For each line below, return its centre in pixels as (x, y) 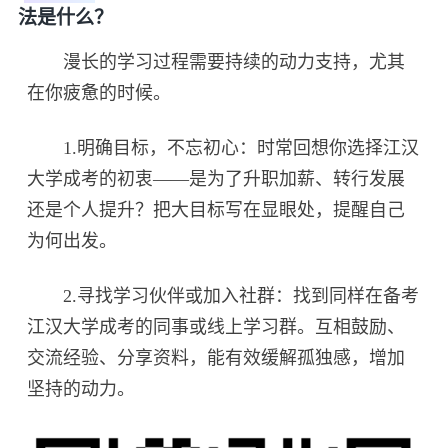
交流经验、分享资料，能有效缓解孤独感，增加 (216, 357)
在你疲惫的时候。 (99, 93)
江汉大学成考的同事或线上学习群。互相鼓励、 (216, 326)
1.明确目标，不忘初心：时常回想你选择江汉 (223, 147)
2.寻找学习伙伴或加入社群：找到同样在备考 (223, 295)
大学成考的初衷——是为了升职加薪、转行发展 (216, 178)
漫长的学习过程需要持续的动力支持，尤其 (216, 62)
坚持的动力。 (81, 388)
